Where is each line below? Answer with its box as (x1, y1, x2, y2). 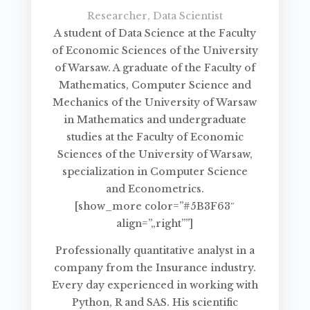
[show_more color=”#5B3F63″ (75, 200, 235, 213)
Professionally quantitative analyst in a (55, 244, 255, 257)
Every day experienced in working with (51, 279, 258, 292)
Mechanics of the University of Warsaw (53, 96, 257, 109)
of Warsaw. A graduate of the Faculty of (54, 62, 255, 75)
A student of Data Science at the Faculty (53, 27, 256, 40)
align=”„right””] (116, 217, 194, 230)
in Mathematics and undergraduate (63, 113, 246, 127)
